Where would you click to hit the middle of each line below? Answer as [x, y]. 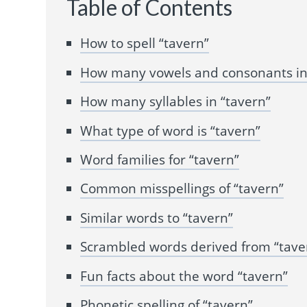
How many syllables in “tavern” [176, 102]
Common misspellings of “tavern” [182, 189]
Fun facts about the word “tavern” [184, 276]
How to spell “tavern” [145, 44]
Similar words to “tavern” [157, 218]
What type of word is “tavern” [171, 131]
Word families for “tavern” [160, 160]
